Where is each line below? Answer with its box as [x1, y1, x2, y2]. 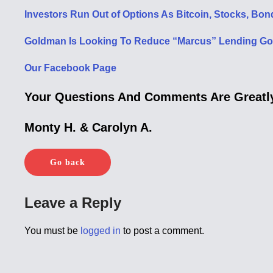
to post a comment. [121, 225, 205, 236]
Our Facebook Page [24, 63, 117, 73]
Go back [50, 158, 86, 167]
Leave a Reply [24, 194, 122, 211]
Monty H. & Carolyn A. [24, 121, 153, 134]
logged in [80, 225, 121, 236]
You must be [24, 225, 81, 236]
